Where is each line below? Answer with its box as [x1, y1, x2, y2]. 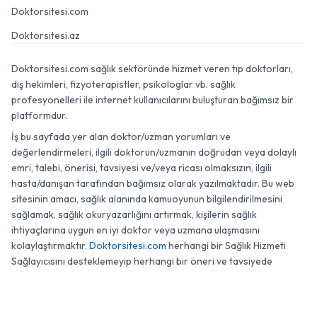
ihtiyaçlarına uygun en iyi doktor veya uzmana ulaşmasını [11, 224, 260, 236]
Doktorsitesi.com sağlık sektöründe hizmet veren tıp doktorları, [11, 62, 293, 75]
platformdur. [11, 109, 67, 122]
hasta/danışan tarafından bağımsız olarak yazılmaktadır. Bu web [11, 177, 294, 190]
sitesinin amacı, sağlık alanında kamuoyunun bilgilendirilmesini [11, 192, 282, 205]
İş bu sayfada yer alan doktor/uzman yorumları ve [11, 130, 231, 143]
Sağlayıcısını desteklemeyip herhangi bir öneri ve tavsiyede [11, 255, 272, 267]
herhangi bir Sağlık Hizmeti [166, 239, 286, 252]
